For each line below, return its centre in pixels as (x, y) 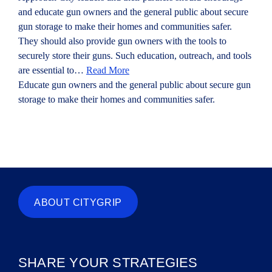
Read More (108, 70)
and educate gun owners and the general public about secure (133, 12)
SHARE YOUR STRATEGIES (108, 263)
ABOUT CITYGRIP (78, 202)
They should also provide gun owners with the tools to (122, 41)
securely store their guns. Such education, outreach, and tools (135, 56)
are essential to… (52, 70)
